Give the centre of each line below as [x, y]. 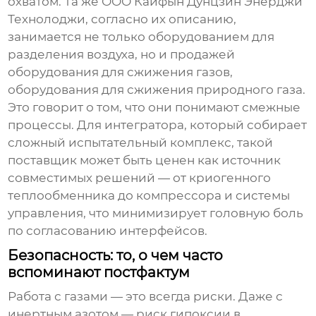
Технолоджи [47, 19]
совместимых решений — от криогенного [140, 178]
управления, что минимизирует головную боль [156, 213]
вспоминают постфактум [99, 273]
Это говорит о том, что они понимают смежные [154, 108]
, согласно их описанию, [161, 19]
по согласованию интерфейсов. [108, 231]
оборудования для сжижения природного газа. [157, 90]
